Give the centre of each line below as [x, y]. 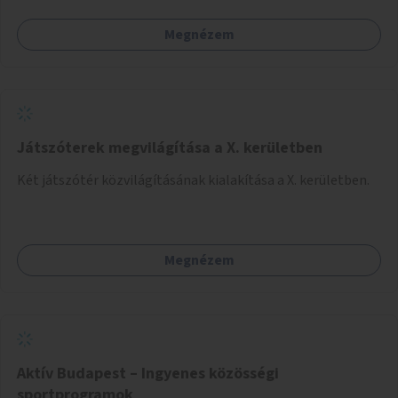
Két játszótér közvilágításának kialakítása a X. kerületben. [193, 180]
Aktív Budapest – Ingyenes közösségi [148, 373]
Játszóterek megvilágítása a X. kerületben [170, 147]
